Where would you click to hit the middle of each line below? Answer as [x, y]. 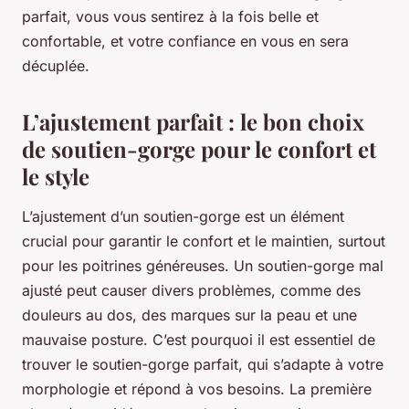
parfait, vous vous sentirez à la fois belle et [170, 16]
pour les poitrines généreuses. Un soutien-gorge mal [203, 265]
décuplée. [56, 65]
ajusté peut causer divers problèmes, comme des [191, 290]
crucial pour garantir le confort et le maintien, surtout [204, 241]
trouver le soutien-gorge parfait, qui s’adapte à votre [203, 364]
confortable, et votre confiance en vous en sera [185, 41]
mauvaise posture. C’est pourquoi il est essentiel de [199, 339]
